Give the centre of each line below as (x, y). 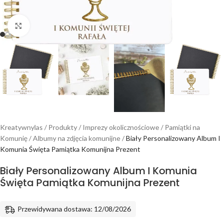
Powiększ (44, 25)
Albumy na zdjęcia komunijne (77, 138)
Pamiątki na (182, 127)
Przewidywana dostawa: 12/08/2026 (74, 209)
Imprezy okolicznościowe (121, 127)
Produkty (63, 127)
